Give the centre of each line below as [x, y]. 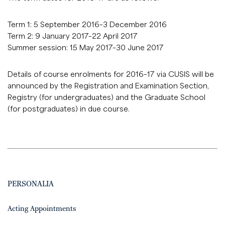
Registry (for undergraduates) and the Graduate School [106, 97]
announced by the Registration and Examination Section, [108, 85]
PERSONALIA [31, 184]
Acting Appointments [42, 209]
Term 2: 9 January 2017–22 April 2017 [73, 36]
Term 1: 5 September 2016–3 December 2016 [87, 24]
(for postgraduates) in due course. [69, 108]
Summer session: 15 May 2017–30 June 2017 [86, 47]
